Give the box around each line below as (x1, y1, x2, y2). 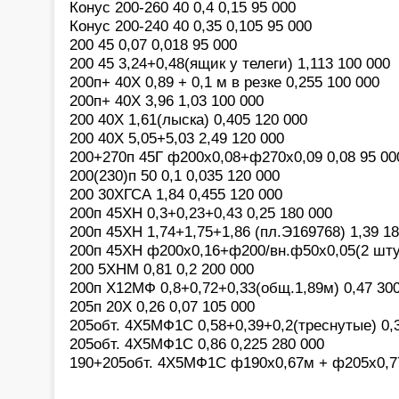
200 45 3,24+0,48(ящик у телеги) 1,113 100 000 (69, 53, 390, 72)
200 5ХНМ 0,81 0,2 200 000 (69, 259, 254, 278)
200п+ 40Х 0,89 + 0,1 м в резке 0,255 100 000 (69, 72, 379, 91)
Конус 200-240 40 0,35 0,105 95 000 (69, 16, 312, 35)
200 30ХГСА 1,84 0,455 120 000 (69, 184, 282, 203)
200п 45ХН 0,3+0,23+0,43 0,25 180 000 (69, 203, 332, 222)
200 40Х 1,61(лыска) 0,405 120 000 (69, 110, 307, 128)
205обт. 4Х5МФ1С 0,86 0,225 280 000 (69, 334, 324, 353)
